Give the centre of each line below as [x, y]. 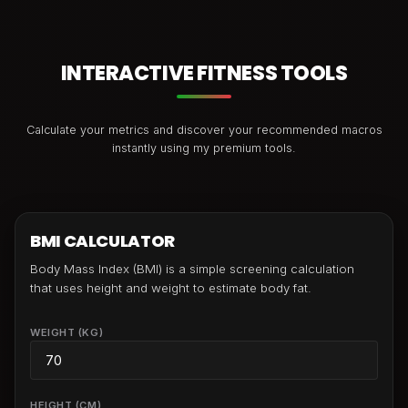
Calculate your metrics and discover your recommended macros [204, 130]
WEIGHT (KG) [67, 333]
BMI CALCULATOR [102, 241]
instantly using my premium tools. [204, 148]
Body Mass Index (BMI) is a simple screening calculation [192, 269]
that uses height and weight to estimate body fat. [171, 288]
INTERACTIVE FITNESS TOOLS [204, 73]
